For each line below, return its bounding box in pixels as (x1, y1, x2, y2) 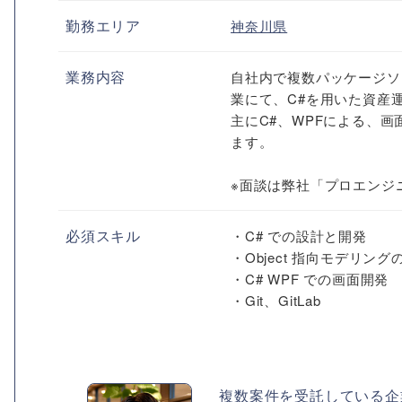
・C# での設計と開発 (231, 225, 367, 245)
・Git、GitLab (231, 290, 321, 310)
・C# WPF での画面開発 (231, 268, 389, 288)
